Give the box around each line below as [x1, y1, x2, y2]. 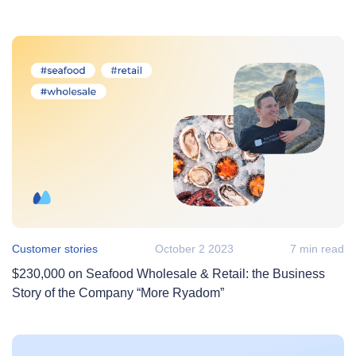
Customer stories [12, 242, 98, 255]
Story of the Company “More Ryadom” [12, 285, 224, 300]
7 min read [290, 242, 344, 255]
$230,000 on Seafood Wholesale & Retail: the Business [12, 266, 325, 281]
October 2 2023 [154, 242, 234, 255]
